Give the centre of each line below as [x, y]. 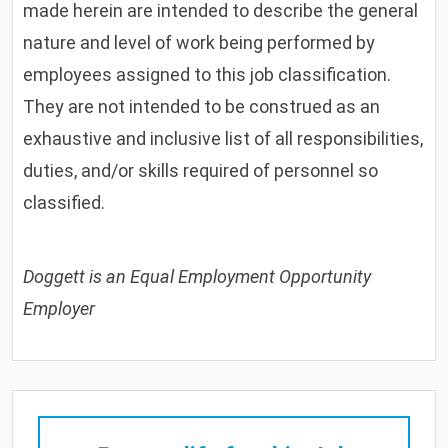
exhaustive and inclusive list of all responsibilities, [223, 138]
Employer [59, 308]
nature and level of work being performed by [199, 42]
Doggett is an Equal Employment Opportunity [197, 276]
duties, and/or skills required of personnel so [201, 170]
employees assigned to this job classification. [207, 74]
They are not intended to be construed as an [202, 106]
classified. [64, 202]
